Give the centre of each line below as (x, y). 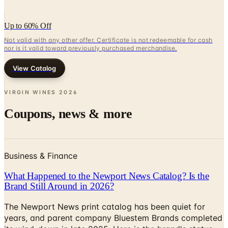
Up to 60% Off (28, 25)
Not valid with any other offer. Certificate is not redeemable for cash (108, 40)
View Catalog (35, 68)
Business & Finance (41, 156)
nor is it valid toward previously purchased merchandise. (91, 48)
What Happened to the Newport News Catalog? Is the (107, 176)
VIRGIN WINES (30, 92)
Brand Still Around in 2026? (59, 186)
